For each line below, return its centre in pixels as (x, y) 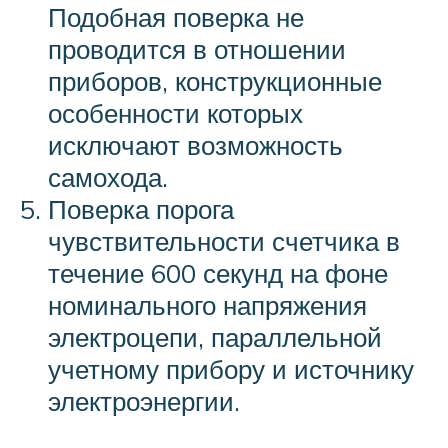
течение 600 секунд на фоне (218, 272)
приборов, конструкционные (215, 80)
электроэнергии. (144, 400)
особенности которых (175, 112)
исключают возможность (195, 144)
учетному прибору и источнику (231, 368)
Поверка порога (141, 208)
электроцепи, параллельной (215, 336)
